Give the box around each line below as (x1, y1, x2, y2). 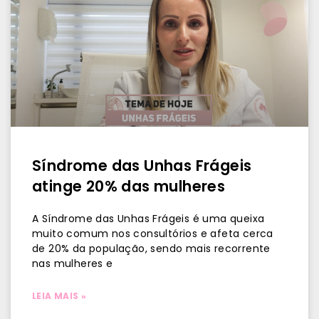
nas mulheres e (32, 256, 113, 271)
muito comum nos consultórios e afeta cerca (32, 226, 273, 241)
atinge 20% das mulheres (32, 176, 226, 197)
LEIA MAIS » (32, 290, 87, 302)
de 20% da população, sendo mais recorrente (32, 241, 271, 256)
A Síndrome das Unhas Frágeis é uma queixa (32, 211, 265, 226)
